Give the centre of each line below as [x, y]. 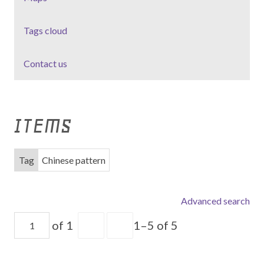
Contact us [45, 63]
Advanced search [215, 200]
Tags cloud [45, 30]
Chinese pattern [73, 160]
